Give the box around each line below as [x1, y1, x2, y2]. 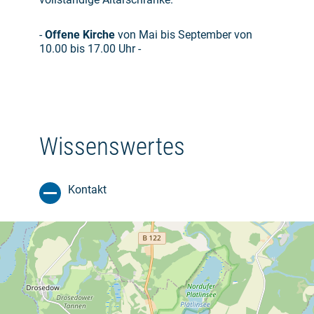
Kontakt [68, 183, 107, 197]
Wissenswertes [39, 132, 185, 162]
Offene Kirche [45, 28, 115, 42]
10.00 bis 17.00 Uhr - [39, 42, 141, 56]
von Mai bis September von [115, 28, 252, 42]
